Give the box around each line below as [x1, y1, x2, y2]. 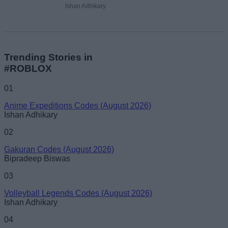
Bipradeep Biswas [4, 154, 70, 163]
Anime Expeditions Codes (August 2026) [4, 101, 151, 110]
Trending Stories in [4, 52, 93, 63]
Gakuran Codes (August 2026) [4, 145, 114, 154]
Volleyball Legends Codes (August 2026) [4, 188, 152, 197]
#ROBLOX [4, 63, 52, 74]
